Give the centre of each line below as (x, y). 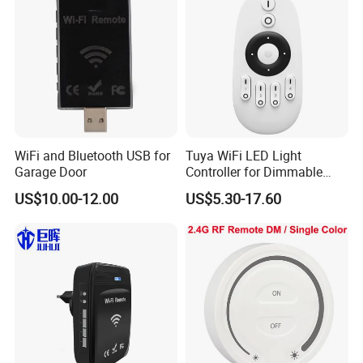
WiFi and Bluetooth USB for (93, 155)
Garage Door (51, 171)
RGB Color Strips (233, 188)
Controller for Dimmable (254, 171)
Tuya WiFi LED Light (243, 155)
